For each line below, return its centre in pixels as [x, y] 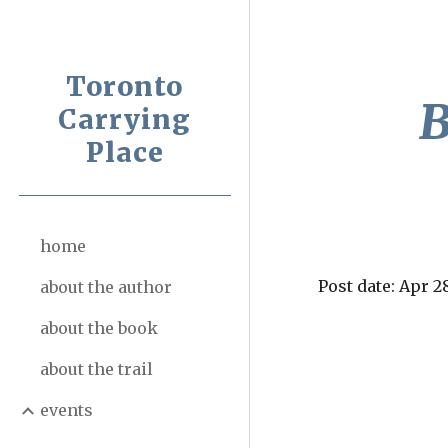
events [66, 410]
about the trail [96, 369]
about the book [99, 328]
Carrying [124, 119]
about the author [106, 287]
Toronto [124, 86]
